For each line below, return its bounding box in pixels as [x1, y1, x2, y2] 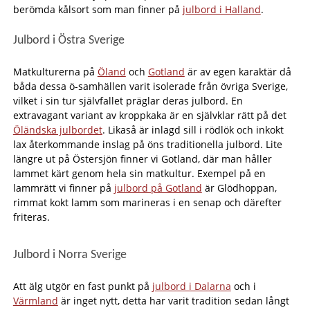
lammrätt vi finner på [12, 181, 114, 194]
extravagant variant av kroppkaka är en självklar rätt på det [12, 109, 286, 122]
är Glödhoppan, [201, 181, 277, 194]
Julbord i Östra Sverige [12, 34, 125, 47]
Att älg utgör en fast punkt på [12, 280, 152, 293]
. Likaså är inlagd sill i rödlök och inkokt [102, 123, 284, 136]
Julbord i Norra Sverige [12, 248, 127, 262]
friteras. [12, 210, 50, 224]
